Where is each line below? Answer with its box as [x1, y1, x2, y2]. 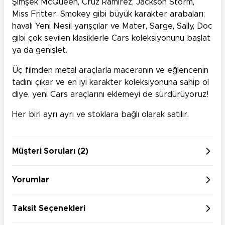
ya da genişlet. [12, 46, 67, 55]
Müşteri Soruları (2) [12, 147, 88, 156]
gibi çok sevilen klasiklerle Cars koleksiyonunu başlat [12, 34, 210, 43]
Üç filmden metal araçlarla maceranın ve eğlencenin [12, 66, 208, 75]
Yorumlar [12, 176, 49, 184]
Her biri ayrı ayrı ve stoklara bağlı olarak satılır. [12, 110, 189, 119]
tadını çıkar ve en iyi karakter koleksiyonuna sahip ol [12, 78, 209, 87]
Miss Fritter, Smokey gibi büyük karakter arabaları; [12, 10, 205, 19]
